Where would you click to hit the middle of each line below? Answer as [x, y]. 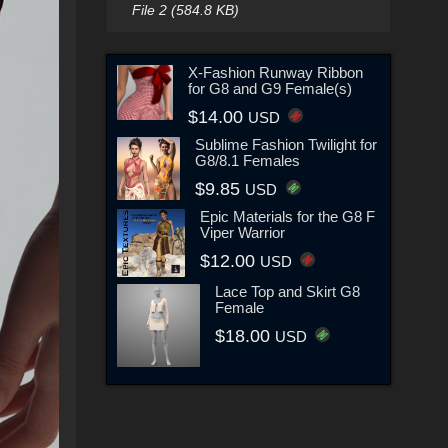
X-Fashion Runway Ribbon [275, 72]
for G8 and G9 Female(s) [269, 88]
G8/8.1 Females [248, 160]
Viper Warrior [243, 232]
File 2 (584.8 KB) [185, 10]
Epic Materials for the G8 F [288, 216]
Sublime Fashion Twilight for [286, 144]
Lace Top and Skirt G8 [288, 291]
